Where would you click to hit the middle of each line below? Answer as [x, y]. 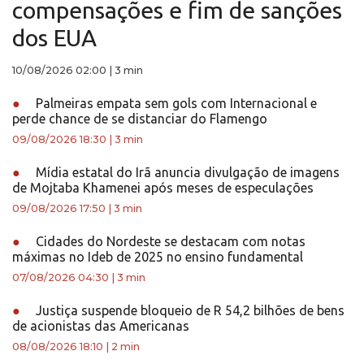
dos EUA [54, 37]
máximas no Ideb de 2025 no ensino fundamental [158, 257]
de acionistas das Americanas [101, 326]
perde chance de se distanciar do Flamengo [140, 119]
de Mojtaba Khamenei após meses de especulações [163, 188]
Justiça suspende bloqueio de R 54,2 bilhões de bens [188, 310]
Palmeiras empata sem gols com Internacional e [175, 103]
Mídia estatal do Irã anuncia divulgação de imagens [186, 172]
